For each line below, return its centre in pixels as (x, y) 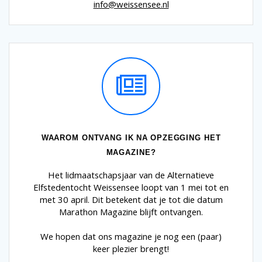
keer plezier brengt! (131, 248)
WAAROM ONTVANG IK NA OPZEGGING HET (131, 137)
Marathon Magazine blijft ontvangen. (131, 211)
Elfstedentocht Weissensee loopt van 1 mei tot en (131, 187)
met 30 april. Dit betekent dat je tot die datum (131, 199)
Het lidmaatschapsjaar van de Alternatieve (131, 175)
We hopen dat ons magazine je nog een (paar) (131, 236)
